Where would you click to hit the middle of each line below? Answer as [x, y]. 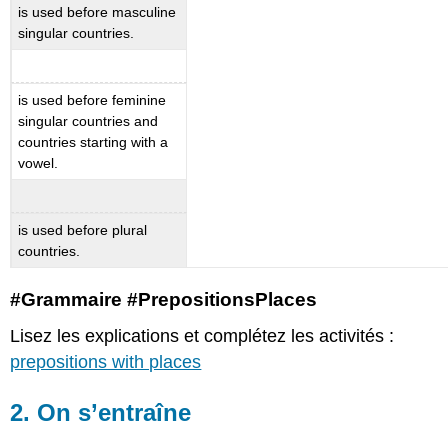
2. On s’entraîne [101, 413]
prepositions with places [106, 362]
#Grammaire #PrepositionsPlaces [164, 299]
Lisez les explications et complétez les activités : [202, 336]
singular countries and [88, 120]
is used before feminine [92, 99]
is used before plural [83, 229]
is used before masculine [97, 11]
